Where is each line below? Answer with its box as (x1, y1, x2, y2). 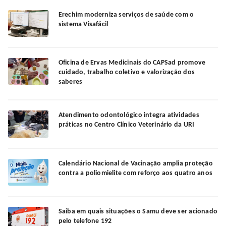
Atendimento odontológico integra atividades (58, 111, 199, 120)
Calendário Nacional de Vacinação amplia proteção (58, 159, 213, 167)
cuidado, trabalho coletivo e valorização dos (58, 69, 195, 77)
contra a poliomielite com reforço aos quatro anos (58, 169, 212, 177)
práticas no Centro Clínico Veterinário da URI (58, 121, 196, 129)
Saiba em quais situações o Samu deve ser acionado (58, 207, 217, 215)
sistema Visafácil (58, 21, 108, 29)
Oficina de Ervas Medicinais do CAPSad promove (58, 59, 206, 67)
